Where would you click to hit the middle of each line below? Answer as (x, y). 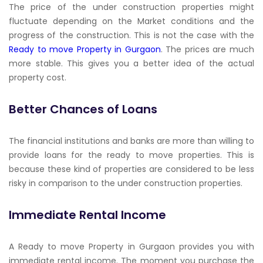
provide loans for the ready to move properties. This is (131, 155)
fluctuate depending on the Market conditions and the (131, 21)
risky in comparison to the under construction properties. (126, 183)
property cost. (38, 77)
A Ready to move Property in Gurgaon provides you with (131, 247)
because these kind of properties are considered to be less (131, 169)
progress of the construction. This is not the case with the (131, 35)
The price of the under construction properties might (131, 7)
